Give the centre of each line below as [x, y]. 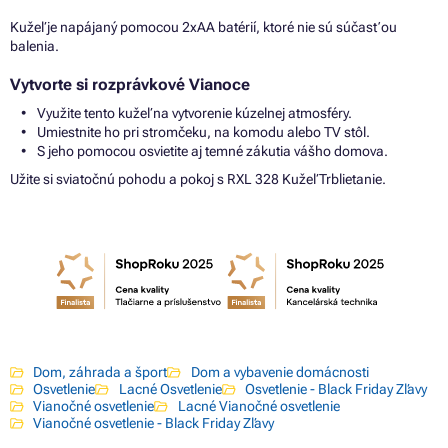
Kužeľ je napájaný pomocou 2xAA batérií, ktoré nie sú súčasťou [203, 26]
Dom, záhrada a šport [100, 372]
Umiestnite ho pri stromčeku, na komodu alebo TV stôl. [203, 131]
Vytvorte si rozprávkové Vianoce [130, 84]
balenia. [34, 45]
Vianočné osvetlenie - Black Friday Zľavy [154, 423]
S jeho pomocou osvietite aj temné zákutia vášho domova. [212, 150]
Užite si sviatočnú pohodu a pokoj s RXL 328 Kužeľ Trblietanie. [198, 178]
